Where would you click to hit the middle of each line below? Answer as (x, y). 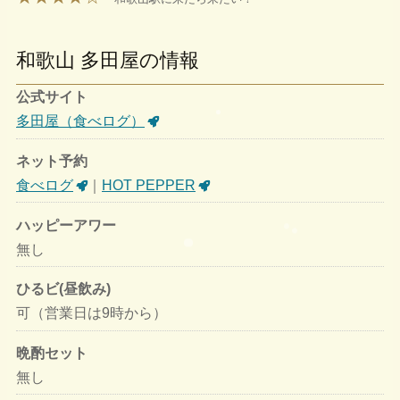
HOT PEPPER (149, 185)
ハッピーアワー (66, 225)
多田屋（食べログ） (80, 121)
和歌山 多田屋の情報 (108, 61)
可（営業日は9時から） (92, 313)
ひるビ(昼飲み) (63, 289)
